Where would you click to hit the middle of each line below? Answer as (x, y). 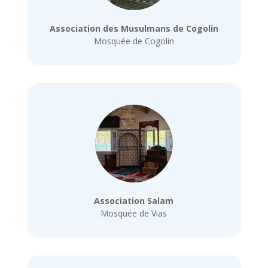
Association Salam (134, 200)
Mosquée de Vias (134, 213)
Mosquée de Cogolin (134, 41)
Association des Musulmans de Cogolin (134, 29)
